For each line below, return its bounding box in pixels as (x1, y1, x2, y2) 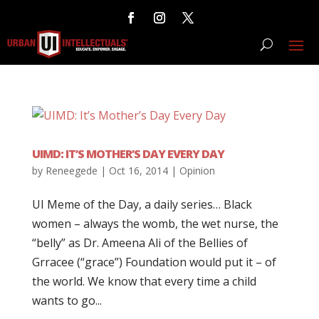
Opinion (179, 164, 215, 177)
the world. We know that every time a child (31, 273, 256, 289)
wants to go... (31, 293, 102, 308)
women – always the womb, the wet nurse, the (31, 216, 278, 231)
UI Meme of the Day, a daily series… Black (31, 197, 252, 212)
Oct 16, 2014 (108, 164, 168, 177)
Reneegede (45, 164, 98, 177)
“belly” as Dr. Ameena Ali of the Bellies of (31, 235, 248, 251)
